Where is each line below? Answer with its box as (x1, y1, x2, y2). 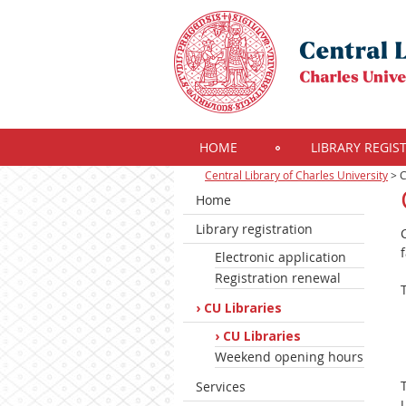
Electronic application (215, 248, 346, 266)
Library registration (196, 220, 313, 237)
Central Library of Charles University (205, 168, 388, 182)
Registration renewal (215, 269, 341, 286)
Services (196, 378, 246, 395)
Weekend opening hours (215, 348, 363, 365)
